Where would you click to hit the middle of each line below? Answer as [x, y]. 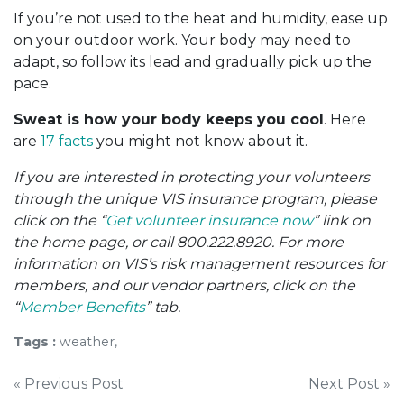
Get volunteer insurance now [209, 220]
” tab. [163, 307]
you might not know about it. [200, 141]
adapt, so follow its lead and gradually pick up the [193, 61]
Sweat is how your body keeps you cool [169, 119]
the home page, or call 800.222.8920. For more [179, 242]
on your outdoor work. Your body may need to [182, 40]
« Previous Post [69, 383]
